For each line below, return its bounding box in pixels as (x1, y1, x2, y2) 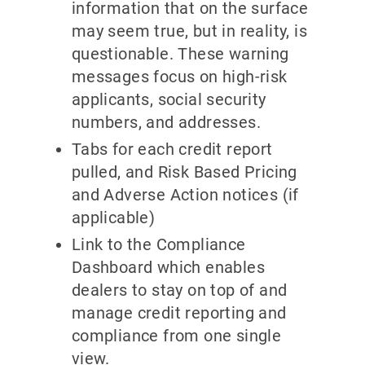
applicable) (71, 207, 156, 227)
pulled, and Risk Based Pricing (71, 161, 297, 182)
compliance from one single (71, 325, 282, 345)
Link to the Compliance (71, 234, 246, 254)
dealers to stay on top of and (71, 279, 288, 300)
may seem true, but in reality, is (71, 20, 307, 41)
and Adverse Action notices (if (71, 184, 299, 204)
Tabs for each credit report (71, 139, 273, 159)
